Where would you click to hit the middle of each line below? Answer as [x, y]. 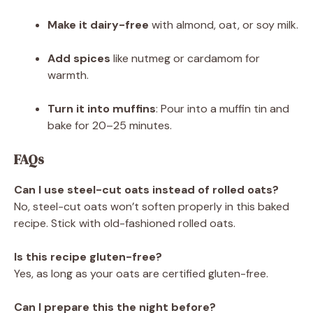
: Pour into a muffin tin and [223, 108]
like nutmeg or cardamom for [185, 58]
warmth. [68, 75]
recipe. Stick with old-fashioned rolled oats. [125, 223]
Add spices [79, 58]
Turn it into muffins [102, 108]
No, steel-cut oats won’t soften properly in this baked [152, 206]
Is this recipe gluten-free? [88, 256]
